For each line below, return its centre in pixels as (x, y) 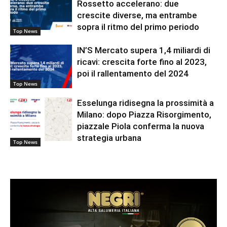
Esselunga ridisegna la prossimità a (146, 103)
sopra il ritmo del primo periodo (138, 27)
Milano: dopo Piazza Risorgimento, (144, 115)
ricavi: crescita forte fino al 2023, (142, 62)
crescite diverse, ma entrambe (137, 15)
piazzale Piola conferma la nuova (141, 126)
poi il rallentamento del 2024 (133, 74)
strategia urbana (109, 138)
